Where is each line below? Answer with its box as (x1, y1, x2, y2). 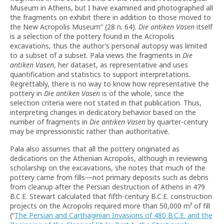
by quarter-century (145, 117, 208, 126)
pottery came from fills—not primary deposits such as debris (10, 172, 208, 182)
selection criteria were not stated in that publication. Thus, (10, 98, 201, 107)
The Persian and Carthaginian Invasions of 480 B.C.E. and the (14, 210, 212, 220)
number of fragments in (10, 117, 89, 126)
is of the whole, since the (100, 88, 184, 98)
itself (194, 22, 212, 31)
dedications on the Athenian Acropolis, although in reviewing (10, 153, 207, 163)
